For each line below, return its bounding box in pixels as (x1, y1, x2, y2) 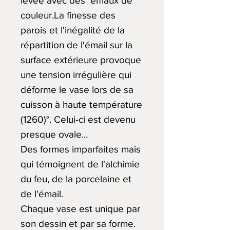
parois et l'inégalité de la (21, 25, 125, 35)
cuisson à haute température (21, 99, 142, 110)
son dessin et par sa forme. (21, 218, 136, 229)
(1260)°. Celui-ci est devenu (21, 114, 136, 125)
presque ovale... (21, 129, 88, 140)
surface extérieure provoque (21, 54, 141, 65)
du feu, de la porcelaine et (21, 174, 131, 184)
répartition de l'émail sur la (21, 40, 132, 50)
